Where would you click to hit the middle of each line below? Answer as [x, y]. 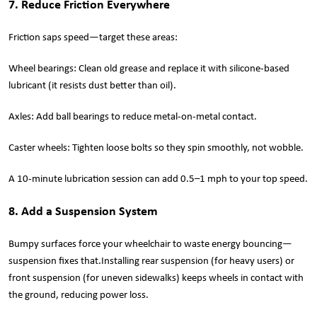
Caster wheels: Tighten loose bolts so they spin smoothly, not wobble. [156, 148]
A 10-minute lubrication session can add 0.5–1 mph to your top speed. [158, 179]
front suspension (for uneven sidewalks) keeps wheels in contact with [156, 278]
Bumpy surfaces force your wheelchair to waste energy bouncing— [150, 244]
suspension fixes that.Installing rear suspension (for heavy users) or [151, 261]
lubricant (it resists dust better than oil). [92, 86]
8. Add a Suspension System [83, 212]
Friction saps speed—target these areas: [93, 38]
